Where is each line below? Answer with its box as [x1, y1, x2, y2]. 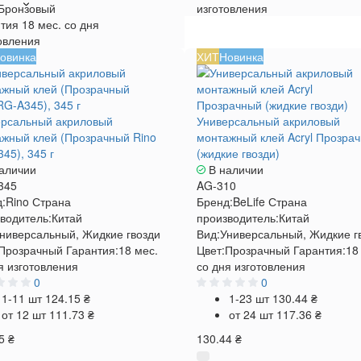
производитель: [196, 210, 279, 226]
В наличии [205, 161, 263, 177]
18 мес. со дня [21, 16, 99, 32]
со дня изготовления [196, 258, 305, 274]
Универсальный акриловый [196, 113, 340, 129]
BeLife [232, 193, 265, 210]
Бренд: [196, 193, 233, 210]
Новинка [218, 48, 263, 64]
